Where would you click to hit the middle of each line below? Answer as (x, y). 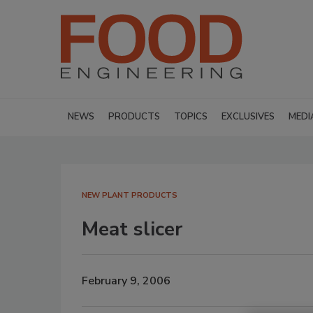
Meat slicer (132, 229)
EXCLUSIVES (248, 117)
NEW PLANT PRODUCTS (130, 195)
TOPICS (191, 117)
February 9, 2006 (126, 281)
